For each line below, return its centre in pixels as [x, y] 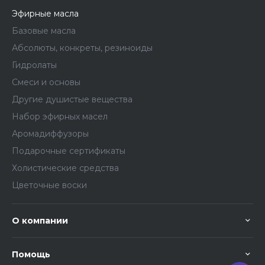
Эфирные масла [45, 14]
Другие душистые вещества [72, 100]
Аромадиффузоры [50, 134]
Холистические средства [65, 168]
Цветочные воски [49, 185]
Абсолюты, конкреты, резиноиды [82, 48]
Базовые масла [44, 31]
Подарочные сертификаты [69, 151]
